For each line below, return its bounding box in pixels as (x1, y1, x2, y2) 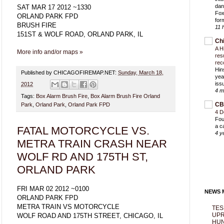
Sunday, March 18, (118, 69, 163, 75)
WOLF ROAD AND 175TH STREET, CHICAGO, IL (17, 212, 163, 220)
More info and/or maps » (17, 48, 83, 55)
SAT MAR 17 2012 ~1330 (17, 3, 91, 11)
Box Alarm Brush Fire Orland (90, 92, 160, 99)
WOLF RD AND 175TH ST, (17, 150, 148, 163)
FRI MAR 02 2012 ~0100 (17, 185, 91, 193)
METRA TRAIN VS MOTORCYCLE (17, 203, 119, 211)
